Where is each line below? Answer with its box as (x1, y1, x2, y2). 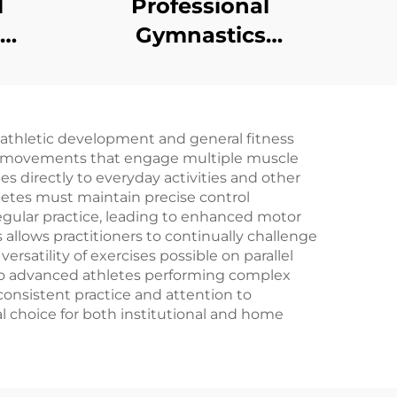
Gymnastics (135, 22, 266, 48)
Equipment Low (112, 51, 289, 77)
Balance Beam (120, 81, 281, 106)
